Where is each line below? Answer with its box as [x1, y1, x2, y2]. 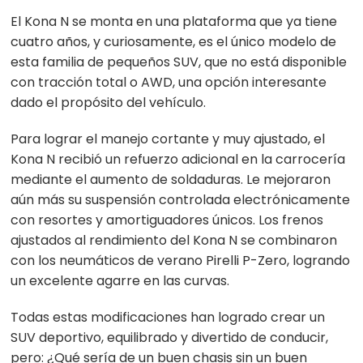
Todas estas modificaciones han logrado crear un [11, 308, 326, 327]
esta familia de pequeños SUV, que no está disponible [11, 53, 348, 72]
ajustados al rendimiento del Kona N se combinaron [11, 231, 338, 250]
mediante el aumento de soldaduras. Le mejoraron [11, 170, 331, 190]
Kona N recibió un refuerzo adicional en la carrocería [11, 150, 346, 169]
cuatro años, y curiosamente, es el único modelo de [11, 32, 337, 52]
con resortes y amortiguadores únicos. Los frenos [11, 211, 324, 230]
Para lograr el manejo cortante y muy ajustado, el [11, 130, 326, 149]
